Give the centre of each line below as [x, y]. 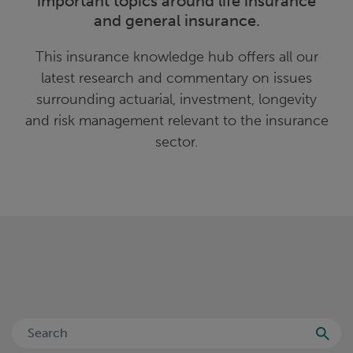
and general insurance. [176, 20]
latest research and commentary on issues [176, 78]
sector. [176, 141]
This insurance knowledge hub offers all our [176, 56]
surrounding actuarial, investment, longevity [176, 99]
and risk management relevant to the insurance [176, 120]
